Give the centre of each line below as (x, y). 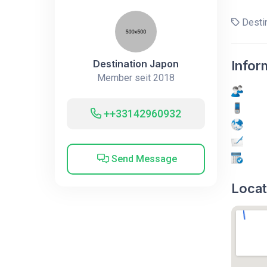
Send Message (143, 159)
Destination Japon (136, 63)
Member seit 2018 (136, 77)
